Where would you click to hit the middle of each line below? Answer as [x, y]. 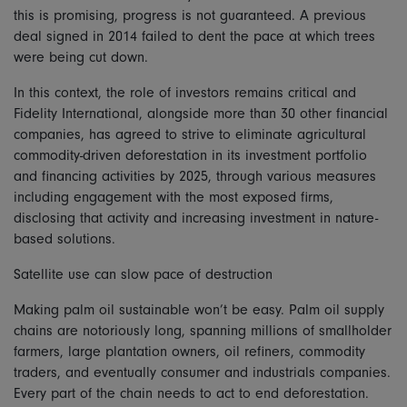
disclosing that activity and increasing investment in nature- [196, 218]
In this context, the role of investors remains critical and [185, 93]
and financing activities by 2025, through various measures [195, 176]
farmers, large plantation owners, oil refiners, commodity [189, 352]
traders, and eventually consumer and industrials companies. [202, 372]
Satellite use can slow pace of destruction [143, 274]
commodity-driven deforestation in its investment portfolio [190, 155]
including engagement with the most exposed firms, [174, 197]
